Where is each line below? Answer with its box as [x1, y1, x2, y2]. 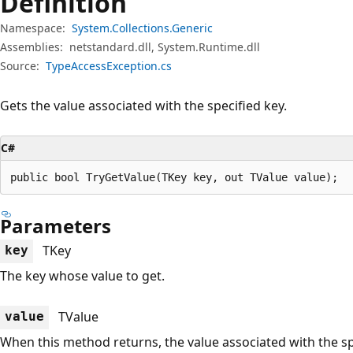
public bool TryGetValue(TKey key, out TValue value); [10, 170, 338, 184]
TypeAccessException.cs [46, 58, 172, 73]
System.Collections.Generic [72, 20, 213, 35]
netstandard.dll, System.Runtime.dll [69, 39, 260, 54]
